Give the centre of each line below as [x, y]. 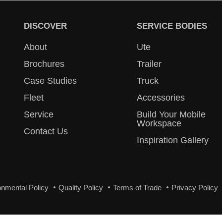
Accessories [161, 97]
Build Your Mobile [171, 114]
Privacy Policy [195, 187]
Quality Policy [81, 187]
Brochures [44, 64]
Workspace [159, 123]
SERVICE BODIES [172, 26]
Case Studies [50, 81]
